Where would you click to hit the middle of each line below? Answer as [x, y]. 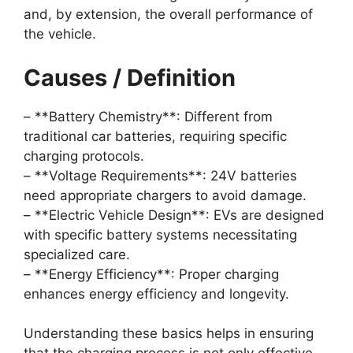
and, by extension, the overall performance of [168, 15]
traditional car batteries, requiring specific [155, 136]
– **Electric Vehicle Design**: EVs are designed [174, 215]
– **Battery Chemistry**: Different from [148, 116]
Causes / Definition [130, 77]
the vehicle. [60, 34]
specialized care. [77, 254]
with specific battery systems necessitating [160, 234]
